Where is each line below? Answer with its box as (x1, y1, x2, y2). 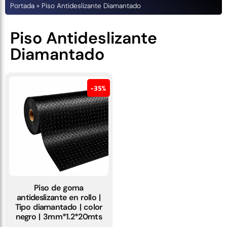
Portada (10, 2, 34, 10)
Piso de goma (33, 182, 84, 193)
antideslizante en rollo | (16, 192, 101, 203)
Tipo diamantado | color (15, 201, 102, 212)
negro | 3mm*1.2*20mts (15, 211, 102, 222)
